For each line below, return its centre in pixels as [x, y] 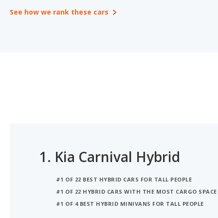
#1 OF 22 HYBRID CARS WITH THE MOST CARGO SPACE [136, 191]
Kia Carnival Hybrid [117, 156]
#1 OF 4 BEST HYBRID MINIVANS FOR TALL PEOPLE [130, 203]
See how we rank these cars [59, 12]
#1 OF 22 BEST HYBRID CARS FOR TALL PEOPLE [124, 179]
